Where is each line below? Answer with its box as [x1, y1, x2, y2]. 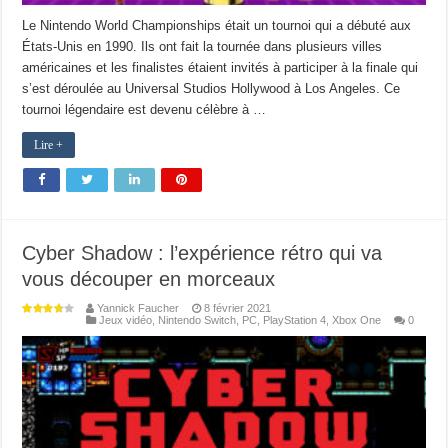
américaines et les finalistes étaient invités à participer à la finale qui [22, 59, 419, 75]
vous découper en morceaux [22, 267, 276, 290]
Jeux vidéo [99, 313, 153, 326]
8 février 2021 [204, 301, 272, 314]
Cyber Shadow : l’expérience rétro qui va [22, 241, 383, 264]
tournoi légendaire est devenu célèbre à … [22, 101, 267, 117]
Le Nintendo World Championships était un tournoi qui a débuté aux [22, 17, 412, 33]
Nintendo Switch [158, 313, 237, 326]
